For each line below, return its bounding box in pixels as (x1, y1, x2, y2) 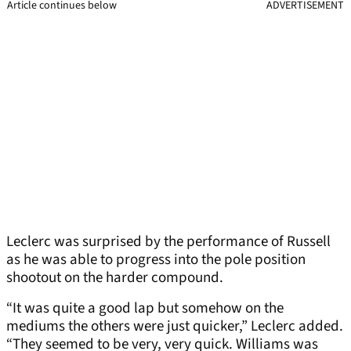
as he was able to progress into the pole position (6, 249, 306, 271)
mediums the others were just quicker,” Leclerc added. (6, 316, 343, 338)
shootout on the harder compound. (6, 267, 223, 289)
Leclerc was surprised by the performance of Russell (6, 231, 331, 253)
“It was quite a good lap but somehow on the (6, 298, 284, 320)
